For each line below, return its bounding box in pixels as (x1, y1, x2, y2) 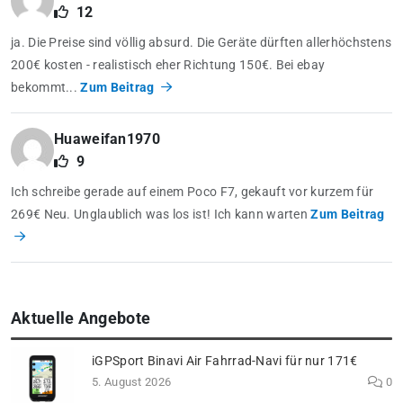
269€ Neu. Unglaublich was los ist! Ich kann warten (11, 207, 311, 222)
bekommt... (11, 80, 81, 95)
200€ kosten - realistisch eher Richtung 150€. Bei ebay (11, 58, 326, 73)
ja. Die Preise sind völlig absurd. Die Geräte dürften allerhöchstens (11, 35, 392, 50)
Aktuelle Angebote (11, 309, 151, 328)
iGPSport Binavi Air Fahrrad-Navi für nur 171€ (92, 353, 358, 369)
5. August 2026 (92, 374, 172, 389)
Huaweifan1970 (54, 130, 160, 148)
